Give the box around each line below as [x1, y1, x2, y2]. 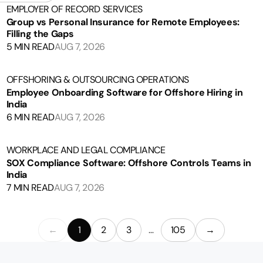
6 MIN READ [6, 111, 55, 123]
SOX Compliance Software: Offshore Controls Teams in [6, 157, 251, 169]
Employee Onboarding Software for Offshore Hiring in [6, 86, 243, 99]
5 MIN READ [6, 41, 55, 53]
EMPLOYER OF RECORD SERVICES [6, 3, 143, 15]
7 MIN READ [6, 181, 54, 194]
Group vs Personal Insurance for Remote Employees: [6, 16, 240, 28]
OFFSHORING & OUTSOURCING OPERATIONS [6, 73, 189, 86]
